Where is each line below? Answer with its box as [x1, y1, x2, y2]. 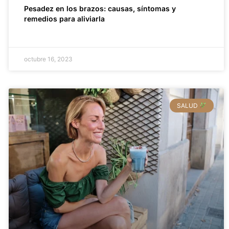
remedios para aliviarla [24, 14, 105, 24]
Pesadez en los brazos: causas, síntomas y [24, 4, 176, 13]
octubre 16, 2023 [24, 55, 73, 63]
